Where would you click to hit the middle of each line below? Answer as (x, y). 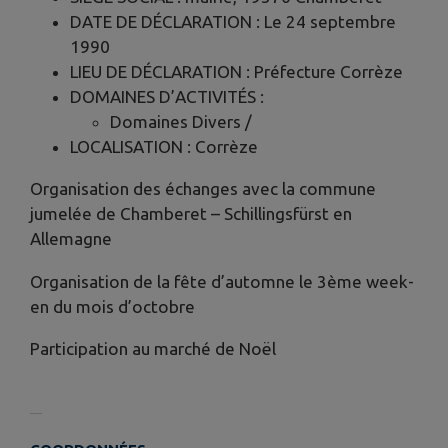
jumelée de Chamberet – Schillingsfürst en (191, 214)
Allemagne (71, 239)
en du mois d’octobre (112, 306)
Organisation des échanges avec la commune (203, 189)
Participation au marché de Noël (153, 348)
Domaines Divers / (181, 122)
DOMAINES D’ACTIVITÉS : (167, 97)
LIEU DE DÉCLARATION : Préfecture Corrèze (236, 72)
